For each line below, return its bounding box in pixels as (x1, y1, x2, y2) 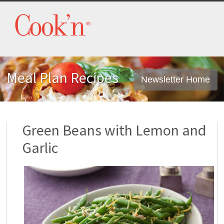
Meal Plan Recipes (6, 68, 119, 87)
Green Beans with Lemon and (21, 120, 206, 139)
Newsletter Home (140, 74, 210, 84)
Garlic (21, 138, 58, 157)
